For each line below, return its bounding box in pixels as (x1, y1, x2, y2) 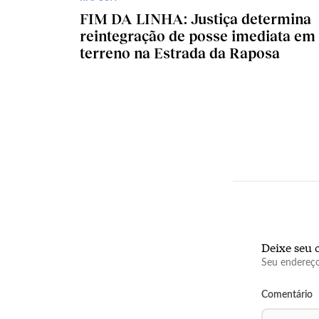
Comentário (261, 289, 313, 300)
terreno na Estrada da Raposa (80, 43, 280, 61)
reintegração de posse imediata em (80, 26, 315, 44)
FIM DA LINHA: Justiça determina (80, 9, 311, 27)
